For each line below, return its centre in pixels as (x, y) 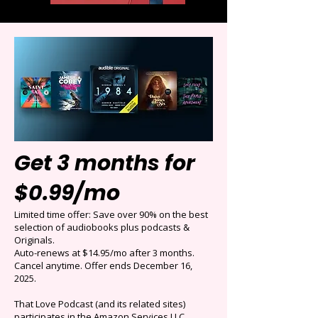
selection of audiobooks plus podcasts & (102, 280)
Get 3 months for (105, 216)
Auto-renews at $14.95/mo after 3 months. (104, 306)
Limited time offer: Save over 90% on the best (111, 268)
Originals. (34, 293)
